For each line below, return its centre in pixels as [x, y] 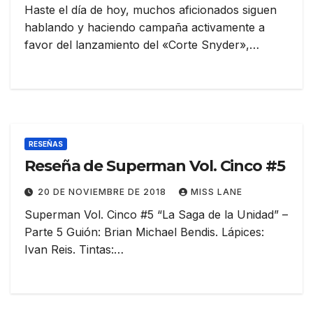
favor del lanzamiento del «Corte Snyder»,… [142, 44]
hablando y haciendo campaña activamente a [145, 27]
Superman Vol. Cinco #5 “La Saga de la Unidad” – [156, 214]
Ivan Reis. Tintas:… [74, 249]
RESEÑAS [46, 144]
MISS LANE [217, 191]
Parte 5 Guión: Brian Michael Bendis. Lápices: [144, 232]
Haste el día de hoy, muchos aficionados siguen [151, 9]
